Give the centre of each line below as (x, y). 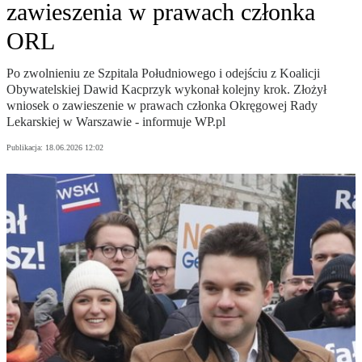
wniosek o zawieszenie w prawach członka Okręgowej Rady (162, 106)
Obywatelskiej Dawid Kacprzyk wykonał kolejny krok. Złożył (166, 90)
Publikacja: (26, 148)
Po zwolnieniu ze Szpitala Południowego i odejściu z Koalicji (163, 74)
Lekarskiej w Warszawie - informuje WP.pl (116, 122)
